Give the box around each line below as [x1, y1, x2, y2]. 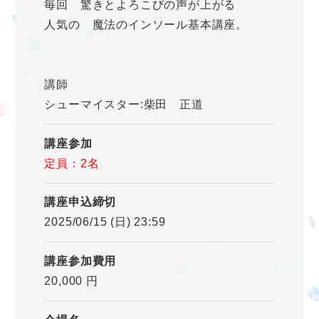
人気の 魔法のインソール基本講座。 [44, 19, 248, 31]
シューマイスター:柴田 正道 [44, 98, 204, 111]
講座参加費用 [44, 254, 117, 267]
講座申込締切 [44, 196, 117, 209]
